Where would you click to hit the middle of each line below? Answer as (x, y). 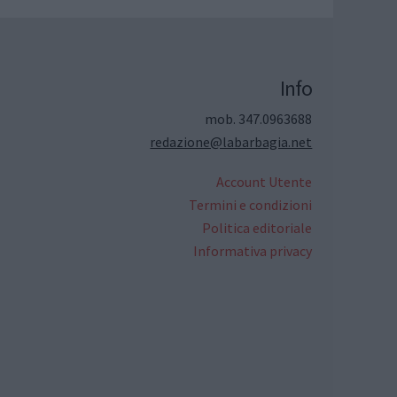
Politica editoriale (257, 227)
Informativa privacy (253, 250)
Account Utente (265, 181)
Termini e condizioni (251, 204)
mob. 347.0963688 (259, 118)
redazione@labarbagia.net (231, 141)
